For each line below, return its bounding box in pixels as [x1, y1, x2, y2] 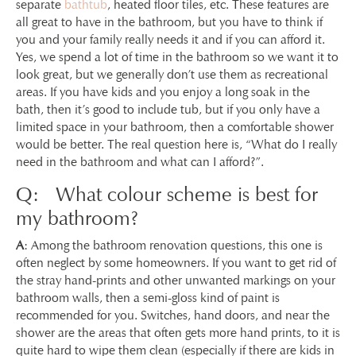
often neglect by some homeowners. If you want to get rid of [16, 254, 336, 270]
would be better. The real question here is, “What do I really [16, 136, 337, 152]
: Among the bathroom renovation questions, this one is [24, 237, 323, 253]
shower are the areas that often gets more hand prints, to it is [16, 324, 340, 340]
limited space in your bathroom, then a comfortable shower [16, 118, 334, 134]
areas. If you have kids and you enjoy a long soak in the [16, 83, 310, 99]
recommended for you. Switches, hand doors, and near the [16, 307, 330, 323]
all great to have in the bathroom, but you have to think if [16, 14, 323, 29]
